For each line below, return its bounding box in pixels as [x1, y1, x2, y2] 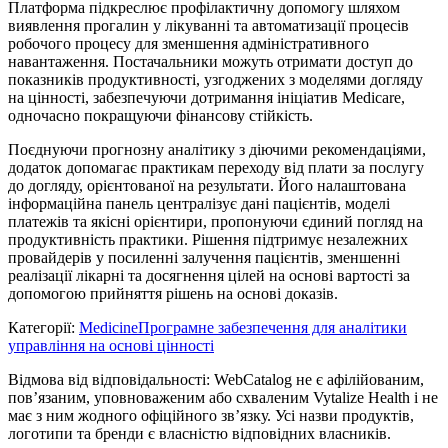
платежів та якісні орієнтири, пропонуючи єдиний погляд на [8, 212, 423, 230]
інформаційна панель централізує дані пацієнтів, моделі [8, 194, 390, 212]
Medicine [79, 318, 138, 336]
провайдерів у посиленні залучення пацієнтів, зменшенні [8, 248, 400, 266]
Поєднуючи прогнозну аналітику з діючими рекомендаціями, [8, 140, 426, 158]
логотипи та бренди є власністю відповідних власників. [8, 424, 391, 442]
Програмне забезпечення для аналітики [138, 318, 407, 336]
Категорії [8, 318, 71, 336]
